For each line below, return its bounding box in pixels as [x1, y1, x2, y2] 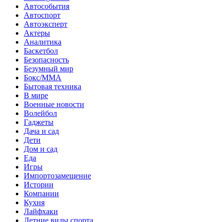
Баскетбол [24, 46, 58, 55]
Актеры [24, 28, 50, 37]
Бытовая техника [24, 82, 81, 91]
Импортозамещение [24, 171, 91, 180]
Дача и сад [24, 126, 59, 135]
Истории [24, 180, 54, 189]
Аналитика [24, 37, 61, 46]
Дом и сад [24, 144, 57, 153]
